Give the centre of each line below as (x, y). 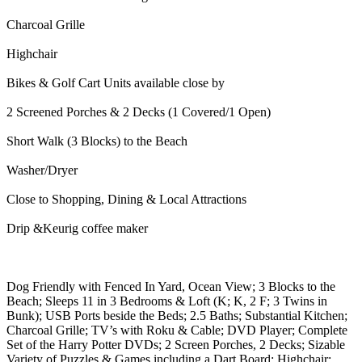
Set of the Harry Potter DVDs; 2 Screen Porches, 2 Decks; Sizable (176, 344)
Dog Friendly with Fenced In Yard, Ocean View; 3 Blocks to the (171, 286)
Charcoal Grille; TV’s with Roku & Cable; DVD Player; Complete (177, 330)
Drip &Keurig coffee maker (77, 228)
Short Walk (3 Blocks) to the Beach (97, 141)
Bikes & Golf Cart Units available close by (116, 82)
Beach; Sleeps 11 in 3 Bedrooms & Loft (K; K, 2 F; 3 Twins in (167, 301)
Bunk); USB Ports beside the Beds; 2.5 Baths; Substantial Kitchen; (177, 315)
